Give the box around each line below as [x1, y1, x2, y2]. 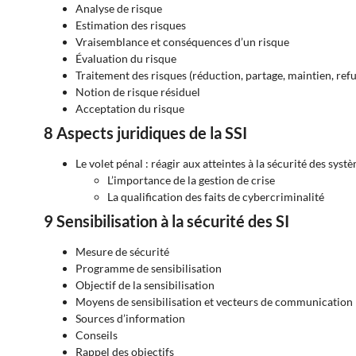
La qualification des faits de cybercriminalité [107, 190, 324, 204]
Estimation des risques [75, 18, 186, 33]
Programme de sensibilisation [75, 261, 222, 276]
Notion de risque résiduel [75, 85, 200, 99]
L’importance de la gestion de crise [107, 173, 275, 188]
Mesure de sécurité [75, 245, 169, 259]
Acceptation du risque [75, 102, 184, 116]
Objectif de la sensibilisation [75, 278, 215, 292]
